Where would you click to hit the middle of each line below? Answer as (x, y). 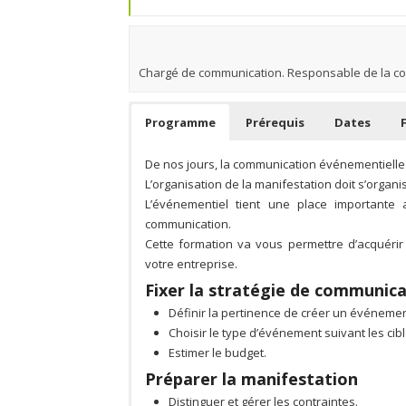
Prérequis (275, 123)
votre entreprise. (191, 264)
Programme (180, 123)
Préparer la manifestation (251, 379)
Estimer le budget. (219, 353)
